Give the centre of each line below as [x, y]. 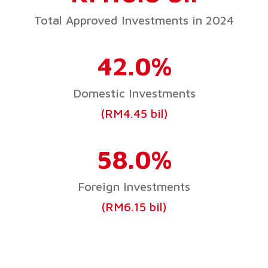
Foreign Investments [134, 186]
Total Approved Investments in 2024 [134, 20]
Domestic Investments [134, 93]
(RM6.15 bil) [134, 206]
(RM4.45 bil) [134, 113]
